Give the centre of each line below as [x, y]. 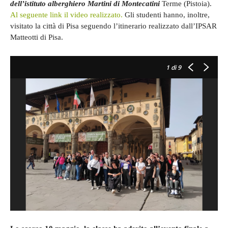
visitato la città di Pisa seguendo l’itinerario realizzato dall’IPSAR [113, 26]
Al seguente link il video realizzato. [66, 15]
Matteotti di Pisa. [37, 37]
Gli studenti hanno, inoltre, [166, 15]
